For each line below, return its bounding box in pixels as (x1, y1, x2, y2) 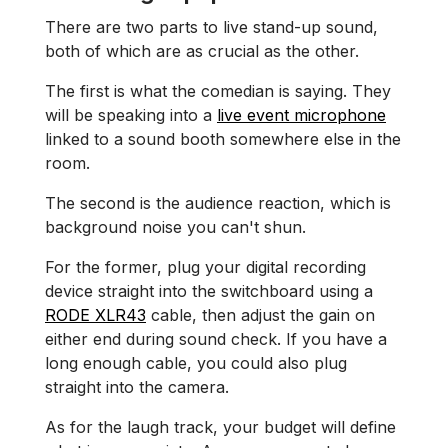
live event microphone (217, 105, 386, 125)
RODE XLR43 (45, 305, 146, 325)
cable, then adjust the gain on (146, 305, 375, 325)
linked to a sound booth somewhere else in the (45, 129, 401, 149)
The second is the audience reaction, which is (45, 193, 391, 213)
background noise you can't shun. (45, 217, 311, 237)
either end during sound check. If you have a (45, 329, 387, 349)
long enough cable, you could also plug (45, 353, 347, 373)
